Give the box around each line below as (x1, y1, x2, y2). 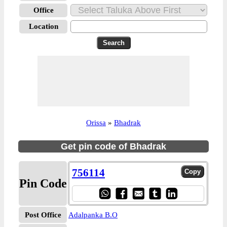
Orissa (86, 119, 106, 127)
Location (28, 22, 58, 30)
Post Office (24, 211, 61, 219)
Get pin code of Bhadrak (61, 141, 166, 152)
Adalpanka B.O (68, 211, 118, 219)
